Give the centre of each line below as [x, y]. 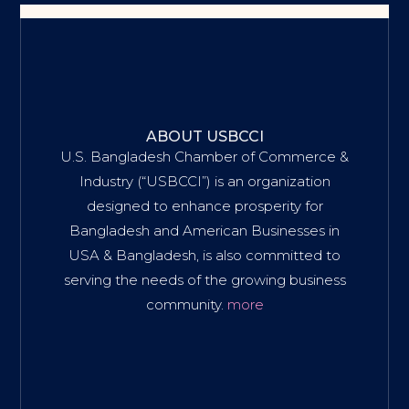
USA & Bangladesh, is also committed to [204, 256]
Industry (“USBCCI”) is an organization [204, 182]
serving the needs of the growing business [204, 280]
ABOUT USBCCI [204, 137]
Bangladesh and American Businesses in [204, 231]
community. [186, 305]
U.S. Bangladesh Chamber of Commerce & [204, 157]
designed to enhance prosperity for [204, 206]
